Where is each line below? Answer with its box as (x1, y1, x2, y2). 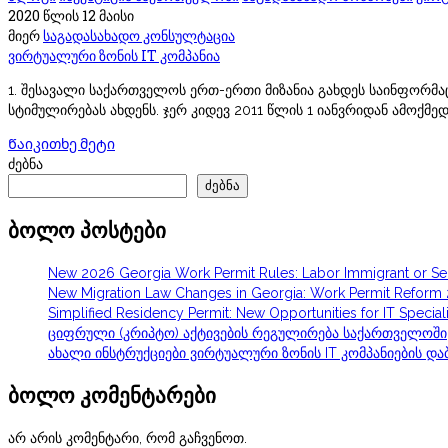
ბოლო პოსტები (8, 216, 166, 245)
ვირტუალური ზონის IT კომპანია (8, 45, 220, 65)
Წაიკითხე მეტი (8, 133, 115, 153)
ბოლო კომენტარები (8, 381, 216, 410)
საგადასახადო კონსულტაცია (43, 25, 235, 45)
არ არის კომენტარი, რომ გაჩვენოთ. (8, 429, 247, 446)
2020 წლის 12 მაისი (8, 5, 134, 25)
